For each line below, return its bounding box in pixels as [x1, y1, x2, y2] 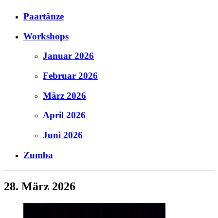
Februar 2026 [43, 70, 98, 81]
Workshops [23, 31, 69, 41]
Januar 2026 [43, 51, 94, 61]
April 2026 [43, 110, 86, 121]
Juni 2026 [43, 130, 83, 141]
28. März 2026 [4, 180, 75, 193]
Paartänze [23, 11, 64, 21]
